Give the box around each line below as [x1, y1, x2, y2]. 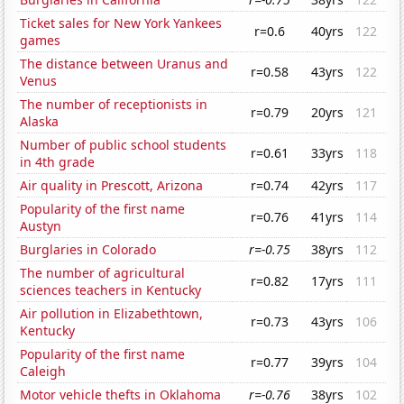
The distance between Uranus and [20, 55, 229, 73]
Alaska [20, 113, 60, 131]
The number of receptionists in [20, 96, 208, 114]
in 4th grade [20, 153, 96, 171]
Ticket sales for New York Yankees [20, 14, 223, 32]
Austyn [20, 217, 62, 235]
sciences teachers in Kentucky [20, 281, 202, 299]
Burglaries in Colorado [20, 241, 157, 259]
